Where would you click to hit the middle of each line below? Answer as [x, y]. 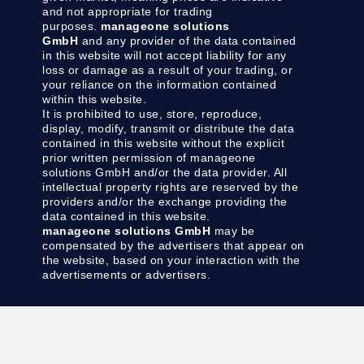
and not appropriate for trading [128, 12]
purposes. [72, 26]
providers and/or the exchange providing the [165, 202]
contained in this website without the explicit [164, 143]
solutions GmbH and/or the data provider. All [165, 173]
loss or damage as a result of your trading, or [168, 70]
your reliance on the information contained [160, 85]
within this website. [95, 100]
